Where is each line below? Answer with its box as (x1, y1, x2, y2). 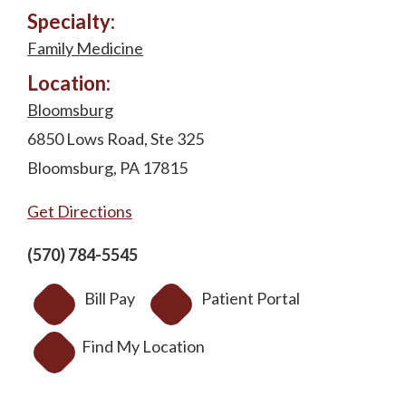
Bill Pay (84, 288, 135, 309)
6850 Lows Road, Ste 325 (27, 129, 204, 150)
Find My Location (82, 336, 205, 357)
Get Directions (27, 201, 132, 222)
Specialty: (27, 9, 115, 34)
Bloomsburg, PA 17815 (27, 158, 188, 179)
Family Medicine (27, 38, 143, 59)
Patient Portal (201, 288, 300, 309)
